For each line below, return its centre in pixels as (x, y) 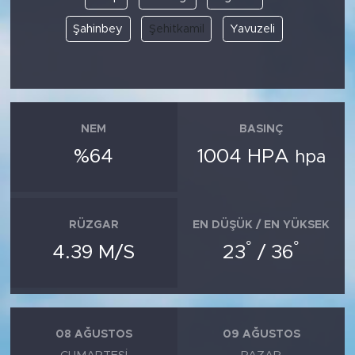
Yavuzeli (253, 29)
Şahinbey (98, 29)
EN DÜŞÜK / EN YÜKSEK (261, 225)
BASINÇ (261, 129)
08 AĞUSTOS (94, 334)
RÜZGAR (94, 225)
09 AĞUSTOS (261, 334)
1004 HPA (246, 157)
